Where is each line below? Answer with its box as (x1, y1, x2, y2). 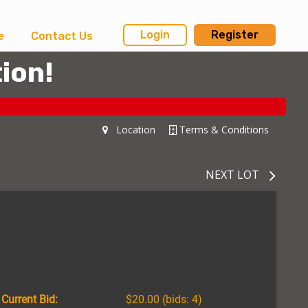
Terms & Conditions (177, 122, 269, 136)
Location (108, 122, 155, 136)
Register (211, 28, 258, 42)
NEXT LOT (206, 166, 259, 182)
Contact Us (30, 30, 93, 43)
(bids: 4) (159, 292, 202, 306)
